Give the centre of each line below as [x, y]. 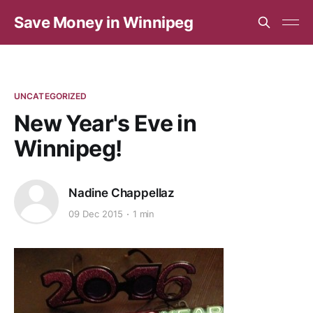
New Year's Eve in [105, 123]
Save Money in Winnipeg [104, 22]
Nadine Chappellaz [122, 192]
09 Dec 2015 [96, 214]
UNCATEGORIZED [51, 96]
